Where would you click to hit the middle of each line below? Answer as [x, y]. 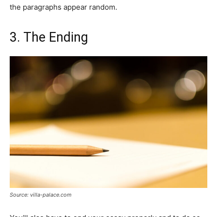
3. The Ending [49, 37]
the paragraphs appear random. [63, 7]
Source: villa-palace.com [41, 194]
